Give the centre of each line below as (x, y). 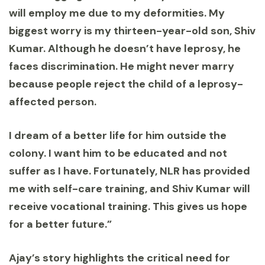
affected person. (53, 102)
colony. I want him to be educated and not (118, 153)
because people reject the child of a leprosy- (126, 84)
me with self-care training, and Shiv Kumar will (130, 189)
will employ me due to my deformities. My (117, 13)
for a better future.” (60, 224)
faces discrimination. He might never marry (122, 67)
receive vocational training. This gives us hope (128, 207)
